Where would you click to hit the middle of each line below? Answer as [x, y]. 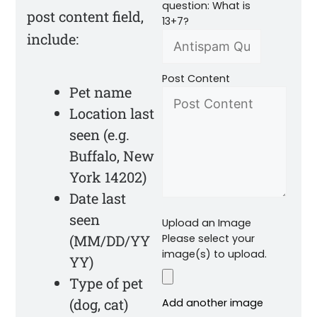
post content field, [86, 17]
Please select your [208, 239]
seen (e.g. [100, 135]
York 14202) [108, 177]
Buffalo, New [112, 156]
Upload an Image [207, 223]
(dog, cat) [99, 305]
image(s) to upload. [214, 254]
